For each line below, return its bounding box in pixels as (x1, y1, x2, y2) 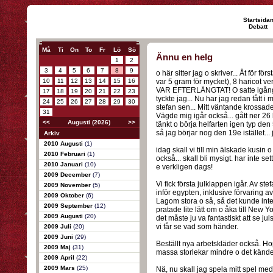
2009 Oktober (43, 192, 86, 199)
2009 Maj (43, 244, 73, 250)
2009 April (43, 254, 76, 261)
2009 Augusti (43, 213, 85, 219)
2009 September (43, 202, 94, 209)
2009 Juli (43, 223, 73, 230)
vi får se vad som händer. (156, 222, 238, 231)
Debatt (249, 23, 268, 30)
